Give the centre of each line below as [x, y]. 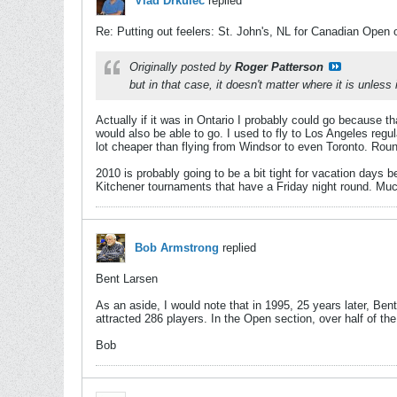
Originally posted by [182, 67]
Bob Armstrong [177, 248]
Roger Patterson [279, 67]
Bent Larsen [127, 279]
